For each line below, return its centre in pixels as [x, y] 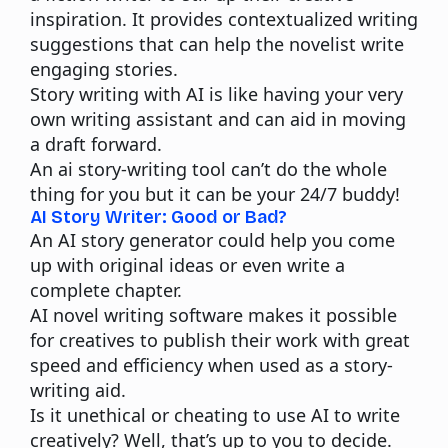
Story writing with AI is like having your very [216, 93]
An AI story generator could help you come [212, 239]
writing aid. [78, 389]
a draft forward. [96, 143]
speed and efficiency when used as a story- [211, 364]
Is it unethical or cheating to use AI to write [215, 414]
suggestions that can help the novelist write [217, 43]
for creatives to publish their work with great [220, 339]
